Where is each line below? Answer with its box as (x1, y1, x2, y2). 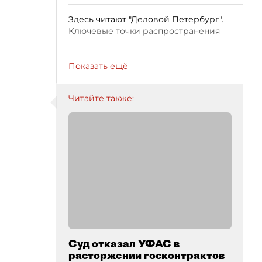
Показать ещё (68, 61, 128, 71)
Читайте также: (68, 93, 134, 104)
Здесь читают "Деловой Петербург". (68, 14, 223, 25)
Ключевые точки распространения (68, 26, 220, 36)
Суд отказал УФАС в (68, 237, 180, 250)
